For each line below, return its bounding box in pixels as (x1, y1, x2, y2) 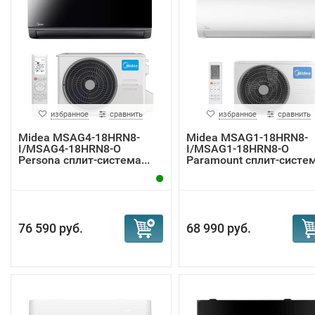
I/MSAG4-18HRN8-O (18, 142, 121, 155)
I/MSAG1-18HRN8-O (186, 142, 289, 155)
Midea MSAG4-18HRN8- (18, 131, 140, 144)
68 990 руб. (186, 221, 251, 236)
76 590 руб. (18, 221, 83, 236)
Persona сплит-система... (18, 153, 150, 167)
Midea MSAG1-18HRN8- (186, 131, 308, 144)
